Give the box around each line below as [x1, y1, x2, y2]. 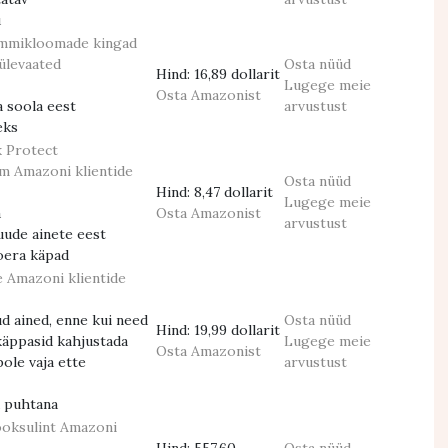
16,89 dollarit [194, 65, 280, 83]
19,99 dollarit [194, 321, 280, 339]
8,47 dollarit [194, 183, 273, 201]
